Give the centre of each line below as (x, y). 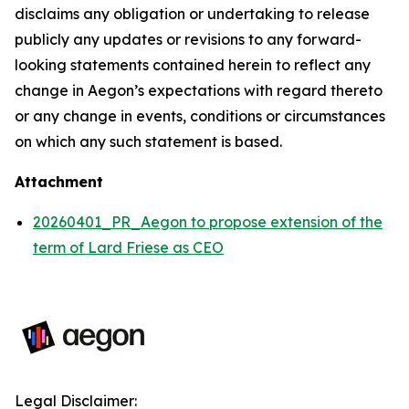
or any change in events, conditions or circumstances (200, 116)
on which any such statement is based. (148, 142)
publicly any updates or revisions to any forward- (188, 39)
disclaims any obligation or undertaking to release (192, 14)
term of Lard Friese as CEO (128, 247)
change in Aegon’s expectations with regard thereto (199, 90)
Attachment (59, 182)
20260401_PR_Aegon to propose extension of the (208, 222)
